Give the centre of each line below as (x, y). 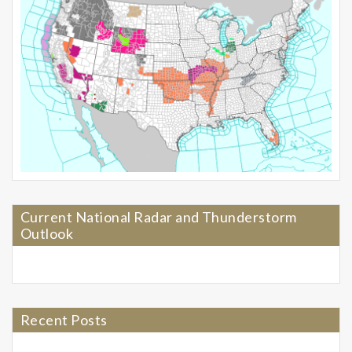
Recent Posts (64, 320)
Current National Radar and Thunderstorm (159, 217)
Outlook (47, 234)
